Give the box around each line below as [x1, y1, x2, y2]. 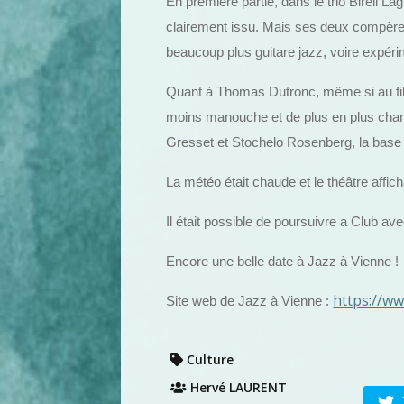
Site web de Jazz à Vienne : [166, 294, 334, 308]
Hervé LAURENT [187, 379, 288, 396]
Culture [183, 351, 234, 368]
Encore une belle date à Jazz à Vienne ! [166, 254, 399, 269]
